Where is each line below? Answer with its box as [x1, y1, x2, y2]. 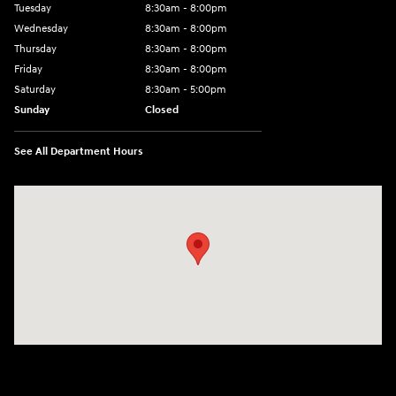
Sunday [14, 103, 49, 118]
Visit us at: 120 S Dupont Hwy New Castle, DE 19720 [14, 187, 292, 203]
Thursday [14, 42, 57, 57]
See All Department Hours [14, 145, 143, 159]
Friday [14, 63, 42, 77]
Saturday [14, 83, 56, 97]
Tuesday [14, 2, 51, 16]
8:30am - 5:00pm [145, 83, 226, 97]
